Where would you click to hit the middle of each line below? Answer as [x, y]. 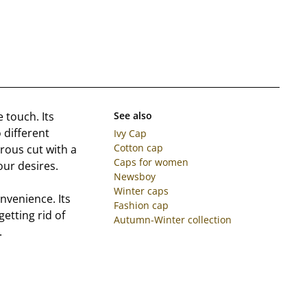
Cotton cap [138, 147]
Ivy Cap [130, 133]
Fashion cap [141, 205]
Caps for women [151, 162]
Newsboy [134, 176]
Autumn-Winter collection [172, 219]
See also [133, 115]
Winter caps [141, 191]
